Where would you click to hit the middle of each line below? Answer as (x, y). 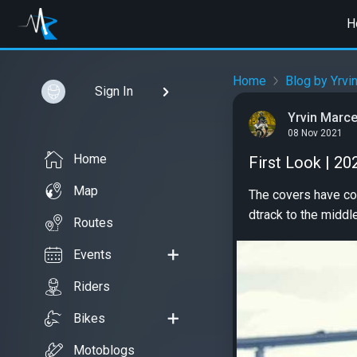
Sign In (114, 91)
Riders (92, 286)
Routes (93, 223)
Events (92, 255)
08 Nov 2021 (315, 133)
